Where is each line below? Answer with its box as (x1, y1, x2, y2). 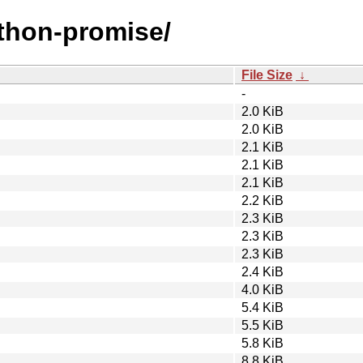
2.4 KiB (241, 264, 284, 279)
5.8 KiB (241, 335, 284, 350)
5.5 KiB (241, 318, 284, 332)
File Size (241, 67, 293, 82)
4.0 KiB (241, 282, 284, 297)
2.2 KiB (241, 193, 284, 207)
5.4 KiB (241, 300, 284, 314)
